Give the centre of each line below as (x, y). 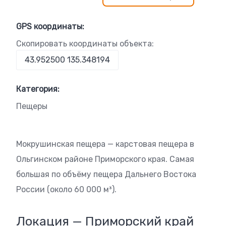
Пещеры (32, 106)
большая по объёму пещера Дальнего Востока (106, 174)
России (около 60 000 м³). (66, 189)
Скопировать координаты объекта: (85, 44)
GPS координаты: (50, 26)
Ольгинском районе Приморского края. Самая (105, 159)
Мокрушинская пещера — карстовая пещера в (105, 144)
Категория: (38, 89)
